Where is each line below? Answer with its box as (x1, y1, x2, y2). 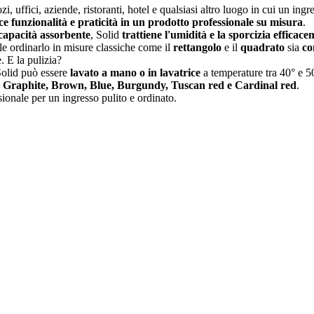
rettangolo (173, 41, 221, 53)
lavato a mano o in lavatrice (70, 66, 200, 78)
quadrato (240, 41, 285, 53)
